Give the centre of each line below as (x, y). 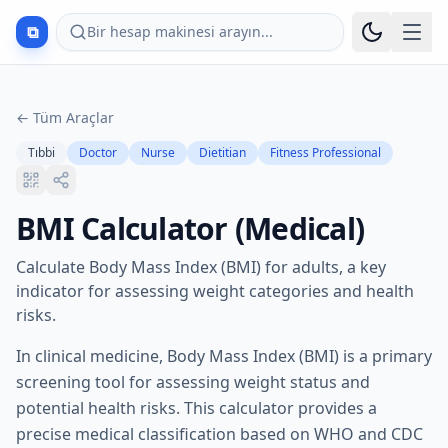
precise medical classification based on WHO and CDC (219, 434)
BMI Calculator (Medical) (190, 228)
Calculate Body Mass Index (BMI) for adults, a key (201, 267)
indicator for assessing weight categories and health (215, 291)
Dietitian (222, 152)
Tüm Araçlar (73, 117)
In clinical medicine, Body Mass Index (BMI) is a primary (224, 356)
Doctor (98, 152)
